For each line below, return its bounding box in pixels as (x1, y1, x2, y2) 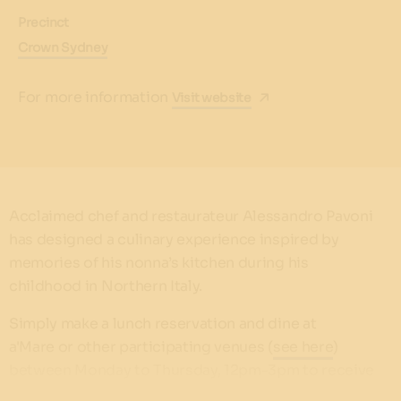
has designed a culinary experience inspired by (9, 229, 339, 249)
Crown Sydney (18, 39, 108, 56)
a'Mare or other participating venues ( (9, 337, 273, 356)
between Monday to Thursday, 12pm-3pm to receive (9, 360, 374, 380)
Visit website (171, 89, 252, 106)
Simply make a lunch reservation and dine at (9, 313, 317, 333)
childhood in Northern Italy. (9, 276, 206, 295)
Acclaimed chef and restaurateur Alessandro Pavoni (9, 206, 373, 226)
